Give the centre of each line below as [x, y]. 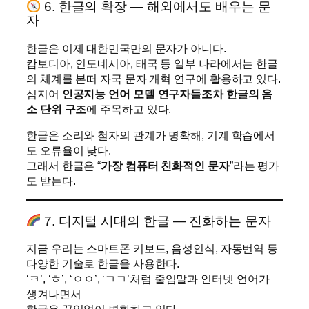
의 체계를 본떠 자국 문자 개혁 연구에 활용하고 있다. [153, 78]
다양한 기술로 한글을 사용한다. [103, 263]
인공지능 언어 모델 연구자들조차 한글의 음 [167, 93]
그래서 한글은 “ [64, 165]
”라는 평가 [255, 165]
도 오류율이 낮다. [69, 150]
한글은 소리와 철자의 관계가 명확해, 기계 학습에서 [151, 135]
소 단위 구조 [57, 109]
